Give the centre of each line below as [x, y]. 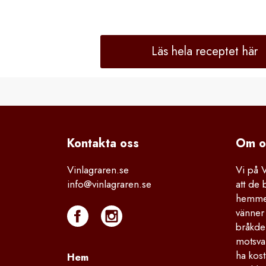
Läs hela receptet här [204, 52]
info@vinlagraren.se [109, 184]
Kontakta [91, 144]
